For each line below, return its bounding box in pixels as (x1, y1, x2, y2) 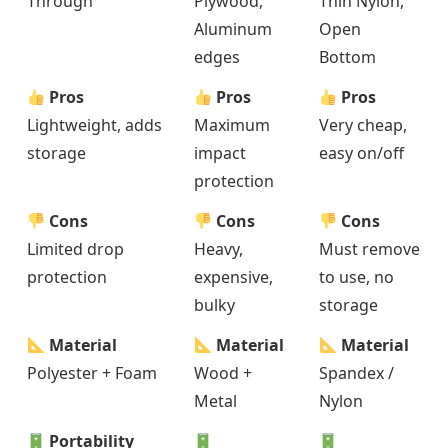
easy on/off (319, 142, 404, 165)
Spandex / (319, 362, 394, 385)
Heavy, (194, 238, 243, 261)
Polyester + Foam (27, 362, 157, 385)
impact (194, 142, 246, 165)
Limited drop (27, 238, 124, 261)
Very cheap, (319, 114, 407, 137)
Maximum (194, 114, 270, 137)
